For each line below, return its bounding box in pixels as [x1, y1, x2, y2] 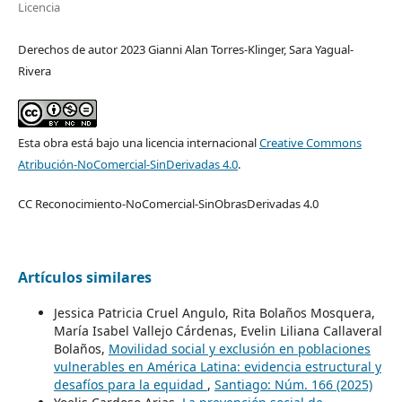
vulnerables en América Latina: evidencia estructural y [53, 358, 381, 376]
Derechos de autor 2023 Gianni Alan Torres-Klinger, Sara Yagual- [17, 41, 354, 58]
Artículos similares [17, 267, 152, 288]
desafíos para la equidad [53, 376, 207, 394]
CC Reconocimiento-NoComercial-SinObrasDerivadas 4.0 [17, 196, 319, 213]
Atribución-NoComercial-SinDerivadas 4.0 [17, 156, 238, 173]
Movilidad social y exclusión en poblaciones [108, 340, 371, 358]
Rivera [17, 63, 51, 80]
